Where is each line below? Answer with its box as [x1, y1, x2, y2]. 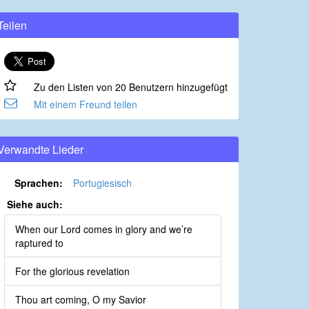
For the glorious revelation [15, 264, 130, 279]
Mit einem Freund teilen [33, 97, 137, 112]
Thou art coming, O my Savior [15, 292, 146, 307]
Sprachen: [14, 176, 63, 190]
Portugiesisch [73, 176, 132, 190]
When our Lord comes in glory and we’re [15, 222, 192, 237]
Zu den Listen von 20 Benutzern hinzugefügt [33, 80, 228, 94]
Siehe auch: [7, 197, 63, 212]
